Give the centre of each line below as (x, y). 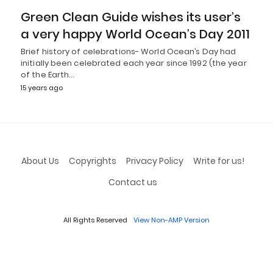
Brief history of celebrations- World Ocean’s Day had (129, 51)
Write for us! (218, 161)
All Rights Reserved (95, 220)
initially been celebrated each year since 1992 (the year (134, 63)
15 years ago (42, 87)
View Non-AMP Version (172, 220)
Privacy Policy (154, 161)
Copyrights (92, 161)
